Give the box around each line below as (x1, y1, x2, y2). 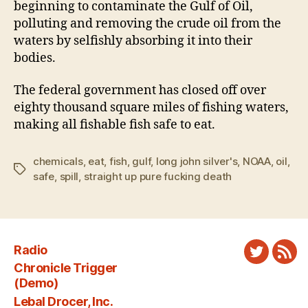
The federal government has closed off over (14, 82, 266, 99)
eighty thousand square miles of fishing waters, (14, 100, 289, 116)
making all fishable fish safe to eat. (14, 117, 215, 133)
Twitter (255, 252, 296, 267)
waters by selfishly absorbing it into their (14, 32, 252, 49)
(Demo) (14, 276, 58, 291)
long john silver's (155, 155, 238, 168)
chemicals (33, 155, 83, 168)
